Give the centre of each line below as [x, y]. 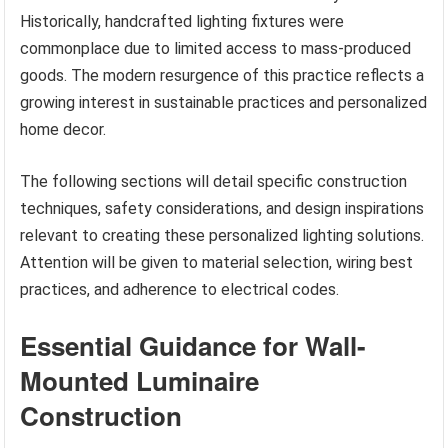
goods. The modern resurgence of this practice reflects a [222, 75]
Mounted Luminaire [140, 380]
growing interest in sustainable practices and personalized [224, 102]
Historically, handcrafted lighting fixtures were [182, 21]
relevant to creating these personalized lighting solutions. [222, 235]
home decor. [63, 129]
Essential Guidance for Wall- [193, 345]
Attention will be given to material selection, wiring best [217, 262]
